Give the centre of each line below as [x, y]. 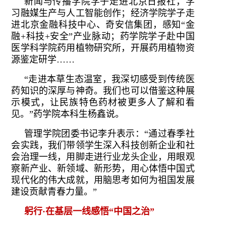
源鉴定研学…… [43, 59]
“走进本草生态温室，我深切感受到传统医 [109, 79]
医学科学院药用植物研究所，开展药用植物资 [103, 48]
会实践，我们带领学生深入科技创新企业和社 [103, 145]
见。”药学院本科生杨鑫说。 [68, 114]
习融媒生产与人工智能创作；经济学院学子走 [103, 13]
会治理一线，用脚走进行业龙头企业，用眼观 [103, 157]
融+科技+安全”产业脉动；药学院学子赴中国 [103, 36]
